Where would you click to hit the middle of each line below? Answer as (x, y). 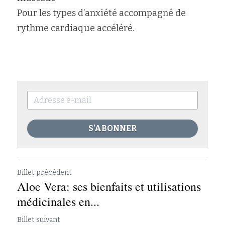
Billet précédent (44, 173)
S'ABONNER (113, 128)
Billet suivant (39, 220)
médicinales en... (58, 201)
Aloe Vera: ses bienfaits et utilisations (109, 186)
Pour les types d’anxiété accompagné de (101, 13)
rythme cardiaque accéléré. (76, 28)
